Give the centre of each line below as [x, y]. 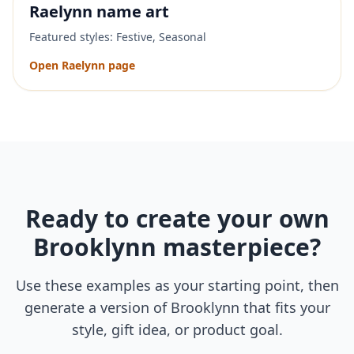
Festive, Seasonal [161, 37]
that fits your [284, 307]
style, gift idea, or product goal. [177, 330]
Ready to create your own [177, 218]
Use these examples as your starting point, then [177, 285]
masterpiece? [239, 247]
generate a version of [97, 307]
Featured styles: [73, 37]
